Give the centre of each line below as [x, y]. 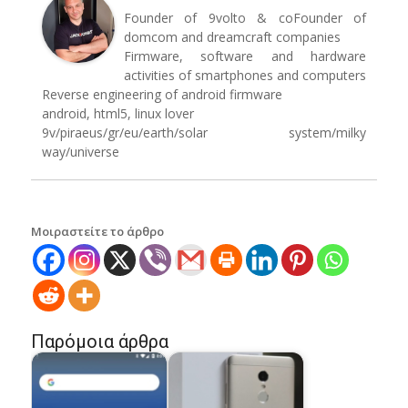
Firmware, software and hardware [245, 56]
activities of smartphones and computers [245, 76]
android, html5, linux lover [117, 114]
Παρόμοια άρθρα [99, 342]
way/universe [80, 152]
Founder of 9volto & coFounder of [245, 18]
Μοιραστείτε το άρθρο [97, 232]
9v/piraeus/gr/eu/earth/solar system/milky [204, 133]
